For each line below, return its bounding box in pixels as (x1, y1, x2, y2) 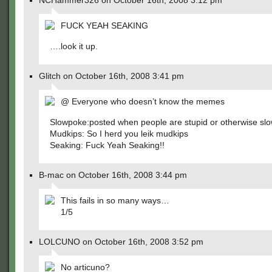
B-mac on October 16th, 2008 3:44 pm (39, 170, 187, 180)
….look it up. (50, 41, 98, 51)
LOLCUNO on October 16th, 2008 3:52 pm (39, 237, 203, 246)
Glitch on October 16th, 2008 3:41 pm (39, 71, 184, 81)
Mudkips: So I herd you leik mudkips (50, 129, 188, 138)
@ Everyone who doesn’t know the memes (61, 97, 225, 106)
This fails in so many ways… (61, 195, 169, 205)
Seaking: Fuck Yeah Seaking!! (50, 140, 165, 150)
